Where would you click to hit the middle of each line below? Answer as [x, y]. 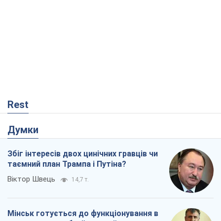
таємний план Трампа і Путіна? [67, 164]
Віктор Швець [31, 179]
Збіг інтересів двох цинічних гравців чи [83, 154]
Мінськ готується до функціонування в [83, 214]
